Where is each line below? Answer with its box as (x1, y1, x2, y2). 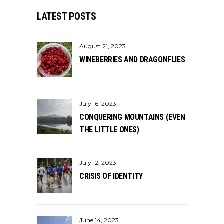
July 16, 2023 (79, 100, 116, 107)
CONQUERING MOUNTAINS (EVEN (79, 112, 185, 122)
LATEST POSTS (37, 10, 96, 22)
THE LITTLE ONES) (79, 125, 139, 134)
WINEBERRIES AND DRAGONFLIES (79, 55, 185, 64)
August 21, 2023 (79, 42, 126, 50)
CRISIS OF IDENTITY (79, 171, 143, 181)
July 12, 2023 (79, 159, 116, 166)
